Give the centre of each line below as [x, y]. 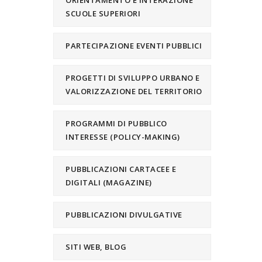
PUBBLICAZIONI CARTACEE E [121, 169]
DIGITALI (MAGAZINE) [109, 182]
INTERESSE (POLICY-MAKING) [123, 137]
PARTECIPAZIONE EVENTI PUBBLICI [134, 46]
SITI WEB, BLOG [96, 247]
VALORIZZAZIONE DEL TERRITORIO [134, 91]
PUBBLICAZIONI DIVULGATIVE [124, 215]
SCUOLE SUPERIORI [103, 13]
